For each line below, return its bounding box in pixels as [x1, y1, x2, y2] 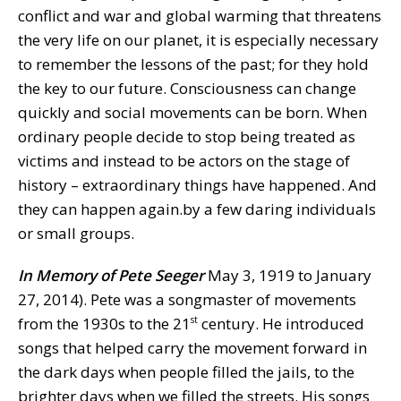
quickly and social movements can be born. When [18, 101, 367, 123]
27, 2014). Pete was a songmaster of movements [18, 288, 356, 310]
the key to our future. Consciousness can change [18, 77, 356, 98]
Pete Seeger [118, 264, 204, 286]
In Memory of [18, 264, 115, 286]
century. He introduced [198, 312, 364, 334]
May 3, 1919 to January [204, 264, 371, 286]
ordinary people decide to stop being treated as [18, 125, 355, 147]
